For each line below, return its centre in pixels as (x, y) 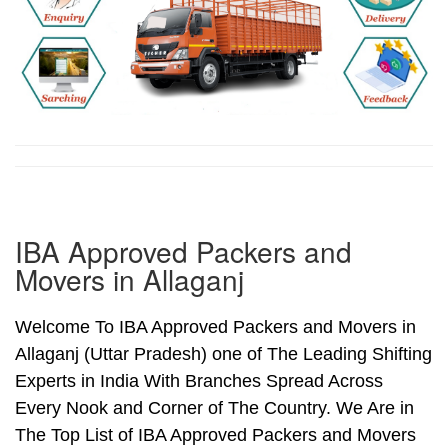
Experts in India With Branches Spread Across (199, 381)
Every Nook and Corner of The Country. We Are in (214, 408)
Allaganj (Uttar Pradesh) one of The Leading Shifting (223, 354)
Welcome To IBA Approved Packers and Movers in (215, 327)
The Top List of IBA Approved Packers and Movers (215, 435)
